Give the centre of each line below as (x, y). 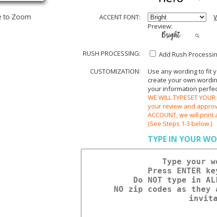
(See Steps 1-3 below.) (180, 123)
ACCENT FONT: (120, 17)
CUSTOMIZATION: (116, 71)
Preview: (160, 26)
